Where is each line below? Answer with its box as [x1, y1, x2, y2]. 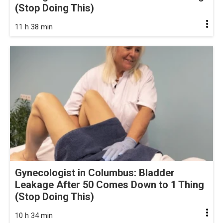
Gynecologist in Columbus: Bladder [15, 166, 175, 179]
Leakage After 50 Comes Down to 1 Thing [15, 178, 204, 191]
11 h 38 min [15, 22, 53, 32]
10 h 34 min [15, 211, 53, 220]
